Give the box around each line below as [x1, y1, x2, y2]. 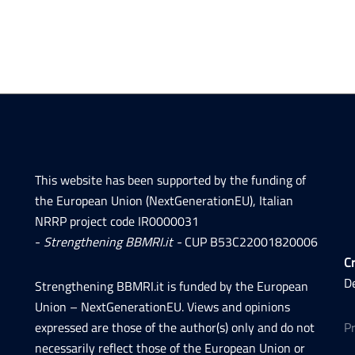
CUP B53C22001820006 [185, 231, 318, 251]
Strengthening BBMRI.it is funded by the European [35, 276, 308, 296]
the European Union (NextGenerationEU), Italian [35, 190, 293, 210]
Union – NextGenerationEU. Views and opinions [35, 296, 290, 316]
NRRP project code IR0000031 [35, 211, 199, 231]
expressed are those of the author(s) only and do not [35, 317, 315, 337]
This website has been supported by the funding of [35, 170, 306, 189]
